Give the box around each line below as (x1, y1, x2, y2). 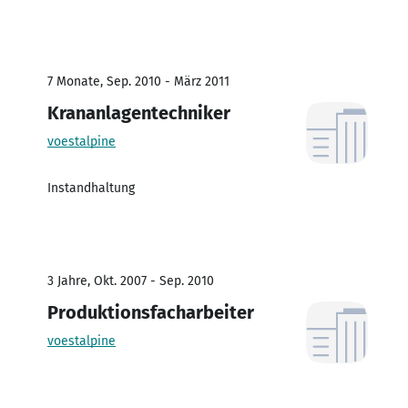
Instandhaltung (47, 179, 135, 196)
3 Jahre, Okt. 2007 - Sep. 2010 (47, 272, 214, 289)
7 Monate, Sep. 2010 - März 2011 (47, 73, 229, 89)
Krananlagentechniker (47, 101, 230, 124)
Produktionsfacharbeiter (47, 301, 254, 323)
